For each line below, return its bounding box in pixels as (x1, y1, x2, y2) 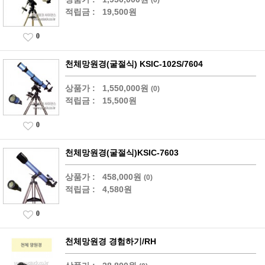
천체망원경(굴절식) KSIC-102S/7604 (65, 59, 203, 69)
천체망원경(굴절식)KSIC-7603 (65, 148, 179, 157)
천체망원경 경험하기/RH (65, 237, 156, 246)
